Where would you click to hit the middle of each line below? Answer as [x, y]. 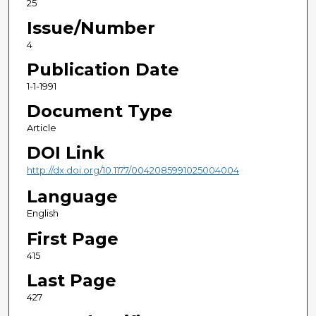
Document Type [99, 111]
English [42, 213]
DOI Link [65, 153]
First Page [72, 238]
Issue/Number [91, 28]
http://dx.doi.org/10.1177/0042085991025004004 [133, 170]
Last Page [71, 280]
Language [72, 197]
